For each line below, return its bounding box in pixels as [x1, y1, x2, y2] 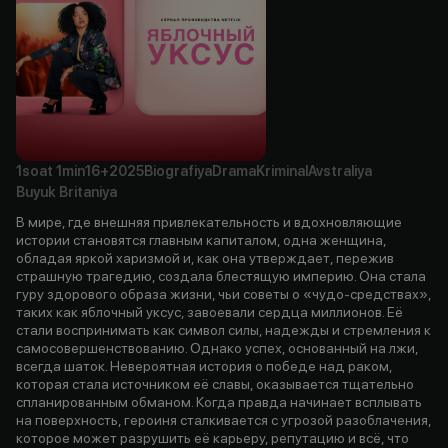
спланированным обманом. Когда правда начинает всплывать [16, 393, 422, 410]
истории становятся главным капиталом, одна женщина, [16, 231, 386, 248]
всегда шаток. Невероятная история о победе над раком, [16, 357, 392, 374]
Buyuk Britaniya [16, 183, 117, 200]
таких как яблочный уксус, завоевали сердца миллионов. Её [16, 303, 403, 320]
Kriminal [256, 162, 308, 179]
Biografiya [144, 162, 212, 179]
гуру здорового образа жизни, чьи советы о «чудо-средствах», [16, 285, 431, 302]
